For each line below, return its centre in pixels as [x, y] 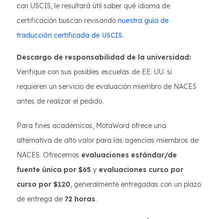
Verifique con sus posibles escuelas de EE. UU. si [94, 72]
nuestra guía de [143, 21]
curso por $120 [44, 184]
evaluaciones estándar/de [129, 155]
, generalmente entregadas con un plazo [136, 184]
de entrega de [41, 199]
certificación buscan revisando [67, 21]
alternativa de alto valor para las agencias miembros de [108, 140]
